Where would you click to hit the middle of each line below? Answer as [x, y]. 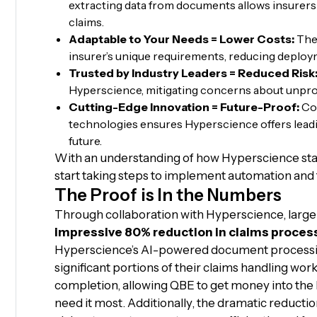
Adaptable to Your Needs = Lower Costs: [181, 39]
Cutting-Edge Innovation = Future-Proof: [184, 107]
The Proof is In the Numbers [168, 195]
